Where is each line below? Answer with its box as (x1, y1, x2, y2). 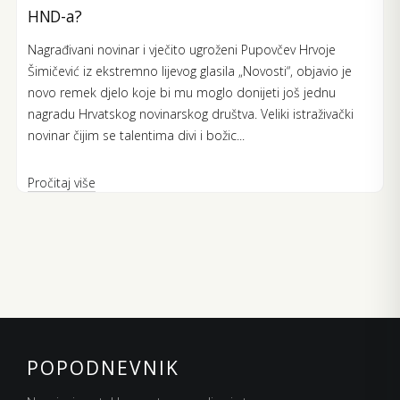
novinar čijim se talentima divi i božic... (28, 127, 245, 144)
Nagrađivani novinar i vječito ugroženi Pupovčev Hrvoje (28, 41, 336, 58)
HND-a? (28, 5, 82, 27)
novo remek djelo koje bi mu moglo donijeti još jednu (28, 84, 336, 101)
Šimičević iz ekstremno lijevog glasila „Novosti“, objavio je (28, 62, 352, 79)
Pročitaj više (28, 174, 96, 191)
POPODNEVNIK (27, 355, 179, 380)
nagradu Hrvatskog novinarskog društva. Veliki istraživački (28, 105, 354, 122)
